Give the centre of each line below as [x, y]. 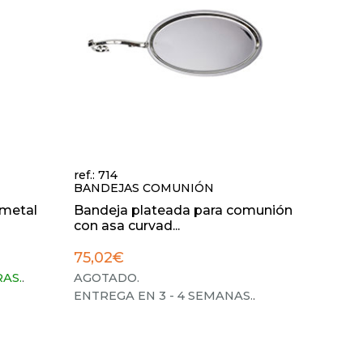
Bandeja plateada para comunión [183, 210]
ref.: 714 [96, 175]
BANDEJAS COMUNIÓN [144, 188]
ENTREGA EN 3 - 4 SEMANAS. [163, 296]
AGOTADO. [107, 278]
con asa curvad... [127, 226]
